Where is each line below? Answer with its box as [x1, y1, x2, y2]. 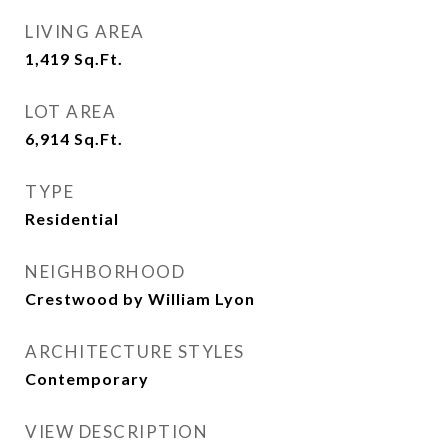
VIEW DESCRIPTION [25, 421, 208, 442]
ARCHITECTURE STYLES [25, 341, 245, 362]
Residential [25, 209, 119, 228]
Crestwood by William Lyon [25, 289, 255, 308]
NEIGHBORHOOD [25, 261, 185, 282]
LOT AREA [25, 101, 116, 122]
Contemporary [25, 369, 149, 388]
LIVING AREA [25, 21, 145, 42]
